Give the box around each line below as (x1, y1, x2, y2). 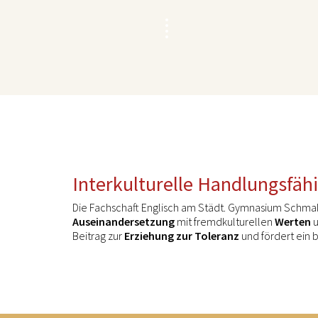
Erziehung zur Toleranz (124, 228, 239, 243)
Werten (275, 214, 311, 229)
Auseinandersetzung (72, 214, 175, 229)
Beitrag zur (72, 228, 124, 243)
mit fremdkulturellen (175, 214, 275, 229)
